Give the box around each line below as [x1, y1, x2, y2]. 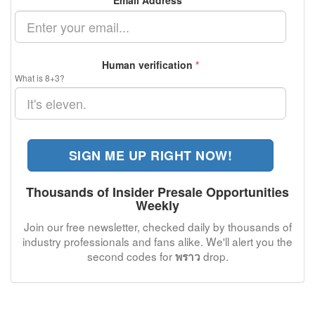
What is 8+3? [15, 72, 65, 84]
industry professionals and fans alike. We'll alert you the [22, 233, 292, 249]
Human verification [102, 58, 195, 72]
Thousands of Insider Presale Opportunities [26, 183, 289, 201]
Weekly [136, 196, 179, 214]
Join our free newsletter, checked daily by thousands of [23, 219, 292, 234]
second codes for [86, 248, 175, 264]
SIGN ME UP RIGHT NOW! [68, 146, 233, 165]
